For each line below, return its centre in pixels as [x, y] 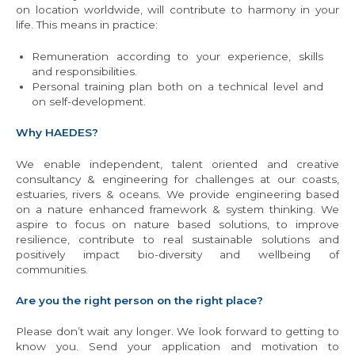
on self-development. [89, 101]
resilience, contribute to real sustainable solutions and [177, 239]
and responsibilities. [84, 71]
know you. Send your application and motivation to [177, 347]
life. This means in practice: [87, 25]
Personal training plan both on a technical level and [177, 86]
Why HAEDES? [57, 133]
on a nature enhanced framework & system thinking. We [177, 209]
